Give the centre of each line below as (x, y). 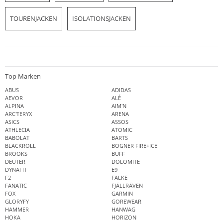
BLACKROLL (20, 145)
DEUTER (15, 161)
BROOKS (16, 153)
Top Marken (23, 76)
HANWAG (123, 209)
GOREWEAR (126, 201)
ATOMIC (122, 129)
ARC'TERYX (18, 113)
